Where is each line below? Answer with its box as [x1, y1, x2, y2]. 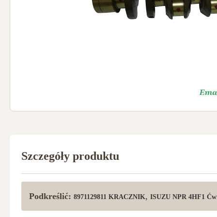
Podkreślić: [29, 191, 71, 201]
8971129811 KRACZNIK [74, 193, 145, 201]
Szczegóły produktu [21, 150, 119, 162]
